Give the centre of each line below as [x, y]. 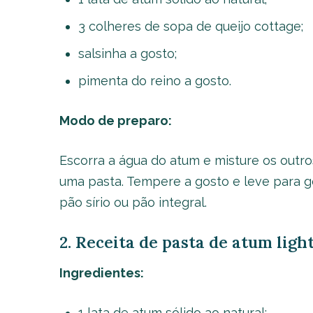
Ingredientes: [101, 273]
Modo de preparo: [115, 121]
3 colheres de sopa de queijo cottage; [190, 26]
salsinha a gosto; [127, 53]
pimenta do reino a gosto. [154, 81]
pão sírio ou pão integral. [133, 202]
